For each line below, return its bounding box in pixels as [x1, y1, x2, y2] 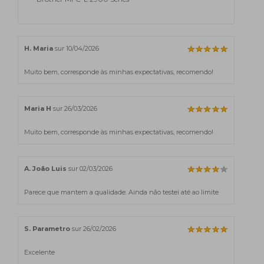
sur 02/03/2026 [67, 164, 113, 173]
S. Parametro [24, 224, 70, 233]
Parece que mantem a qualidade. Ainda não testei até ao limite [24, 187, 219, 196]
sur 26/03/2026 [51, 104, 97, 113]
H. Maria [24, 44, 53, 52]
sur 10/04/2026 [53, 44, 99, 52]
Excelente [24, 247, 55, 256]
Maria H [24, 104, 51, 113]
